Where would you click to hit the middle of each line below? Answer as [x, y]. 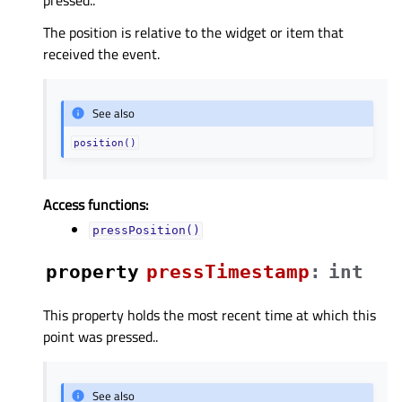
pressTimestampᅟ [228, 271]
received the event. [101, 53]
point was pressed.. [100, 336]
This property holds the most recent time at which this [210, 315]
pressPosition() [146, 231]
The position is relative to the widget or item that [193, 32]
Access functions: [96, 204]
